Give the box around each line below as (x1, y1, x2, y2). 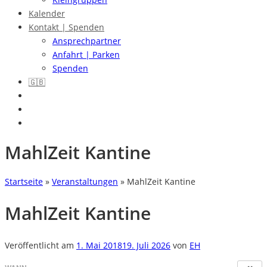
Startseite (5, 175, 43, 187)
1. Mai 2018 (76, 240, 122, 252)
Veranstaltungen (52, 175, 118, 187)
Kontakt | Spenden (29, 21, 104, 33)
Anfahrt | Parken (52, 49, 120, 60)
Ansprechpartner (52, 35, 121, 46)
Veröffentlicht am (5, 240, 76, 252)
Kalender (29, 8, 65, 19)
